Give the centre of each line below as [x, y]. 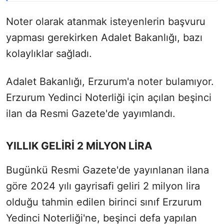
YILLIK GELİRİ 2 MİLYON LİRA [79, 145]
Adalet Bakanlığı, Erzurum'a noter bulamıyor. [110, 81]
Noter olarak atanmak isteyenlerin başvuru [106, 21]
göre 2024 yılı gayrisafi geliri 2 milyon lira [103, 186]
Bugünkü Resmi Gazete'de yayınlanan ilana [107, 170]
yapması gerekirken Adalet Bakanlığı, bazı [104, 37]
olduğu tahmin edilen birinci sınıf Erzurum [104, 202]
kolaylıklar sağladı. [49, 53]
